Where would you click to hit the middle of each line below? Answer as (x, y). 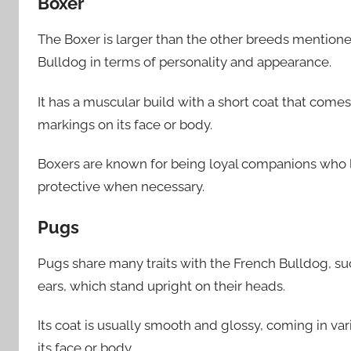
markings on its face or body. (125, 124)
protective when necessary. (121, 186)
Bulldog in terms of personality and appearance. (185, 62)
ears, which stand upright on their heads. (161, 286)
